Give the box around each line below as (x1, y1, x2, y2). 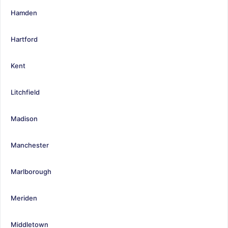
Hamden (11, 8, 37, 17)
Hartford (11, 35, 38, 43)
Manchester (11, 140, 49, 149)
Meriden (11, 193, 37, 202)
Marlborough (11, 167, 51, 176)
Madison (11, 114, 38, 123)
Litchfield (11, 88, 40, 96)
